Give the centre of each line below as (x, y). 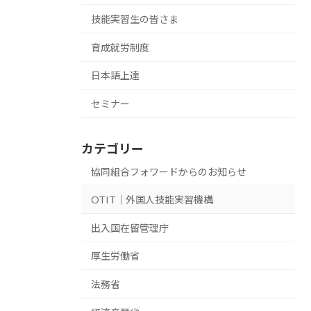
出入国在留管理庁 (130, 228)
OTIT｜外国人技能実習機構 (152, 200)
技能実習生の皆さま (135, 19)
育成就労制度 (120, 47)
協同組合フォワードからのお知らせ (169, 171)
